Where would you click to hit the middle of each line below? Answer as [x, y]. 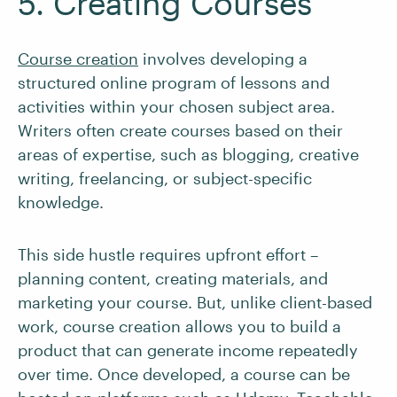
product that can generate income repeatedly [188, 350]
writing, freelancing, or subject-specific [165, 178]
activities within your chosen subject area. [176, 106]
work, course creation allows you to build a [179, 326]
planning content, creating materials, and [173, 278]
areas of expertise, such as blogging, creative [188, 154]
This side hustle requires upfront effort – [168, 254]
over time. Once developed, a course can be [184, 374]
